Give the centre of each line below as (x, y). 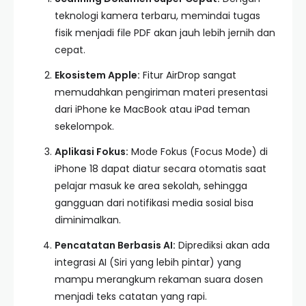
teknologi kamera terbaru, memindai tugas (157, 16)
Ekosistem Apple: (97, 75)
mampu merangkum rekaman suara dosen (159, 279)
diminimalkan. (88, 220)
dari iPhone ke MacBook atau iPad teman (152, 109)
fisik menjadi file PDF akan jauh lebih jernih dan (165, 33)
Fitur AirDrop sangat (188, 75)
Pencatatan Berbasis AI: (115, 245)
